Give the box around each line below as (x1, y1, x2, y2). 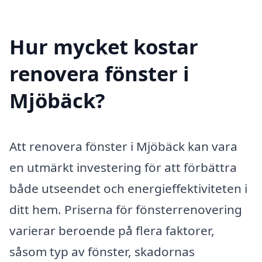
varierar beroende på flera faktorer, (9, 222, 215, 239)
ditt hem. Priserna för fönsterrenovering (9, 201, 242, 218)
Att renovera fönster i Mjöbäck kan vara (9, 138, 237, 155)
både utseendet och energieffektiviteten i (9, 180, 247, 197)
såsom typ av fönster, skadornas (9, 243, 195, 260)
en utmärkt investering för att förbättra (9, 159, 237, 176)
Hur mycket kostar (9, 33, 198, 61)
